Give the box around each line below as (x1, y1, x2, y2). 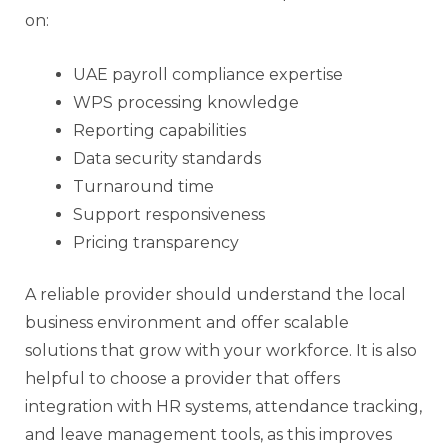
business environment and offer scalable (25, 312, 349, 332)
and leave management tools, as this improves (25, 424, 392, 444)
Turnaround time (73, 176, 214, 196)
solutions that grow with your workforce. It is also (25, 340, 417, 360)
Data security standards (73, 148, 261, 168)
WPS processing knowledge (73, 92, 299, 112)
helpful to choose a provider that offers (25, 368, 340, 388)
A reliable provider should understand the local (25, 284, 406, 304)
